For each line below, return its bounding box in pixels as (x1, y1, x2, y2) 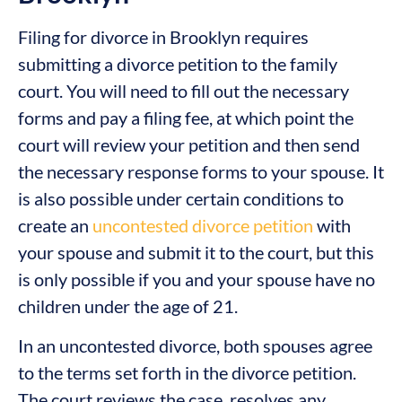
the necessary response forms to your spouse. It (18, 161, 384, 183)
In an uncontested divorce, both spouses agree (18, 335, 372, 357)
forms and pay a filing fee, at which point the (18, 107, 354, 129)
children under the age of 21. (18, 295, 238, 318)
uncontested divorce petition (92, 214, 313, 237)
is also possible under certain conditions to (18, 188, 344, 210)
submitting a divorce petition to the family (18, 53, 337, 75)
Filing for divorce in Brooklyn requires (18, 26, 309, 48)
